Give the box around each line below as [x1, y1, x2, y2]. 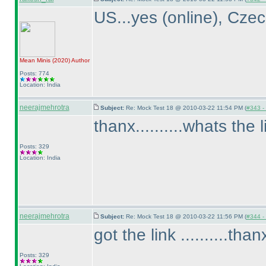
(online [161, 8, 213, 27]
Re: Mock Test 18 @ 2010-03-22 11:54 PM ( [125, 104, 246, 111]
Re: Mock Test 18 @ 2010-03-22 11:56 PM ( [125, 213, 246, 220]
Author [69, 57, 90, 64]
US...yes [93, 8, 162, 27]
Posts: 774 [19, 70, 49, 77]
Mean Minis [19, 57, 52, 64]
